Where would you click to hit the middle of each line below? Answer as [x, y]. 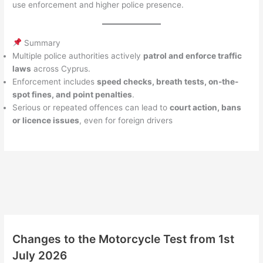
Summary [41, 43]
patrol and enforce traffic [193, 55]
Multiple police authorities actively [78, 55]
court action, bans [206, 107]
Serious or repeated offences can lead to [91, 107]
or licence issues [46, 120]
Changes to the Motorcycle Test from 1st [124, 239]
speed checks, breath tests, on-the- [168, 81]
